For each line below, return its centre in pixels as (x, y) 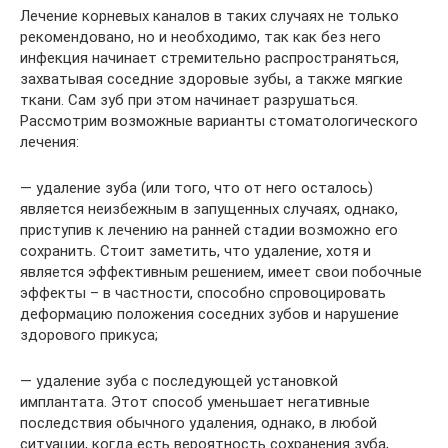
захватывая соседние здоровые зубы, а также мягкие (211, 79)
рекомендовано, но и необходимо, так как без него (200, 37)
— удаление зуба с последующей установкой (179, 381)
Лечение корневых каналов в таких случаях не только (209, 16)
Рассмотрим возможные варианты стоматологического (219, 121)
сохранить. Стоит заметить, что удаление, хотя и (195, 251)
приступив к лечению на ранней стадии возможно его (209, 230)
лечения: (49, 142)
